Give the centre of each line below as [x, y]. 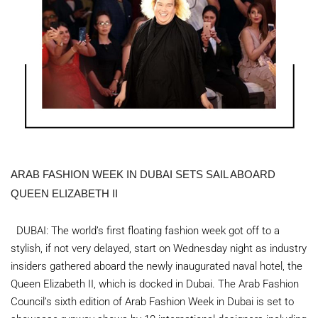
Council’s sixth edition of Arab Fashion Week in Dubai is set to [152, 302]
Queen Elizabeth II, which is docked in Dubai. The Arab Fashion [155, 284]
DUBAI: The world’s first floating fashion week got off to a [145, 231]
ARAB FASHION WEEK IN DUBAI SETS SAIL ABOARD [143, 174]
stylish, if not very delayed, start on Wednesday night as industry [159, 248]
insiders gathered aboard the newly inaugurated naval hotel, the [157, 266]
